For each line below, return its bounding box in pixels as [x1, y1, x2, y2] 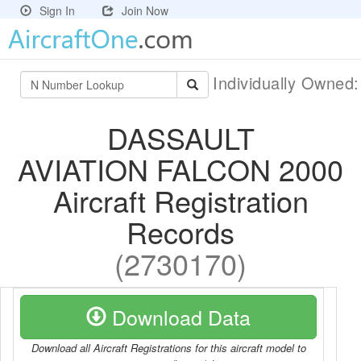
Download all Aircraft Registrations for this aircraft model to [31, 340, 306, 355]
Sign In [39, 2, 75, 19]
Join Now [122, 2, 168, 19]
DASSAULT [106, 117, 255, 158]
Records [127, 211, 234, 252]
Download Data [106, 302, 251, 331]
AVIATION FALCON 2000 [18, 148, 343, 189]
